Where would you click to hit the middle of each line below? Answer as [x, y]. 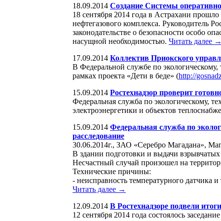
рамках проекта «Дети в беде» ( [126, 75]
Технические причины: [112, 171]
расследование [98, 136]
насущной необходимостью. [121, 41]
